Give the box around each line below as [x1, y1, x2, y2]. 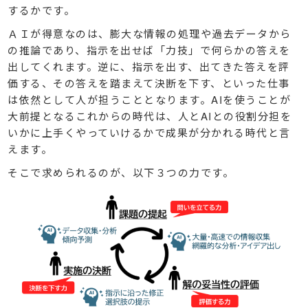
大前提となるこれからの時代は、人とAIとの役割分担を [8, 108, 292, 123]
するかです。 [8, 2, 76, 17]
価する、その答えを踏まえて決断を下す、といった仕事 [8, 75, 290, 90]
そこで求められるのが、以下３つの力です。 [8, 164, 234, 179]
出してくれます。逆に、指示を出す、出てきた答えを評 [8, 58, 290, 74]
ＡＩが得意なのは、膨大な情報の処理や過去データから [8, 25, 291, 41]
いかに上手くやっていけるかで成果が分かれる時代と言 [8, 124, 291, 140]
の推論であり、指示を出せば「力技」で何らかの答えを [8, 42, 291, 57]
